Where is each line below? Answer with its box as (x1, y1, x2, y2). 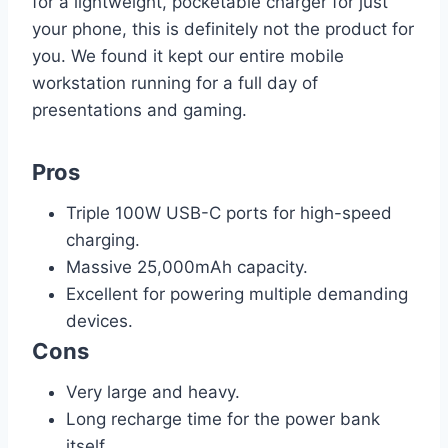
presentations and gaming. (32, 99, 247, 120)
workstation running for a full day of (32, 72, 318, 93)
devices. (66, 310, 133, 331)
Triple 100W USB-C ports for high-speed (66, 202, 392, 223)
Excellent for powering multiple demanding (66, 283, 408, 304)
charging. (66, 229, 140, 250)
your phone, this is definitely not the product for (32, 18, 414, 39)
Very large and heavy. (66, 381, 240, 402)
